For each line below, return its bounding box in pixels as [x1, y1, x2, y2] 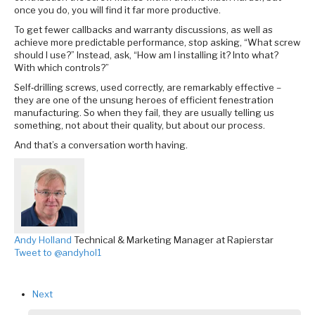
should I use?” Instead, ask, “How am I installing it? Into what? [14, 49, 278, 61]
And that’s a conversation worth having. [14, 139, 190, 151]
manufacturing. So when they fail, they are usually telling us [14, 107, 274, 119]
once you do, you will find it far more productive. [14, 4, 221, 16]
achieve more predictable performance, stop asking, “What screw [14, 37, 300, 49]
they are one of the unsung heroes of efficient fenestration [14, 94, 274, 106]
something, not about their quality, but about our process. [14, 120, 265, 131]
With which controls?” [14, 62, 109, 74]
